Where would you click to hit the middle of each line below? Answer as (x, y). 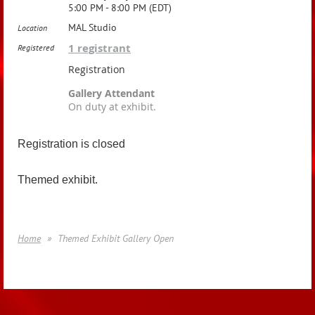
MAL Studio (92, 27)
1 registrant (99, 48)
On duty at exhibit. (112, 107)
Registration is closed (71, 144)
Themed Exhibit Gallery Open (116, 238)
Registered (36, 47)
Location (32, 28)
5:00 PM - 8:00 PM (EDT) (120, 8)
